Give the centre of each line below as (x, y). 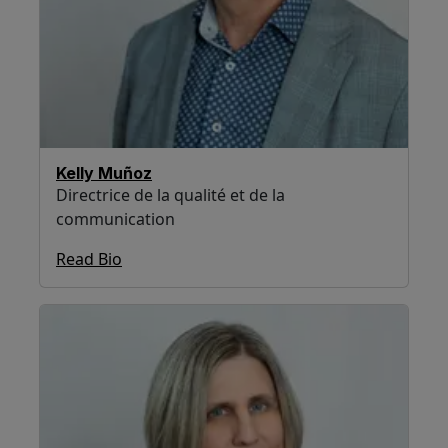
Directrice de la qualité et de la (170, 194)
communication (115, 218)
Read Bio (89, 258)
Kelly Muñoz (104, 172)
